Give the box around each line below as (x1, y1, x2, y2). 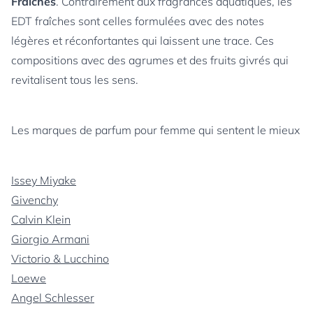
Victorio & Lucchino (11, 252, 109, 265)
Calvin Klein (11, 212, 71, 226)
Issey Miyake (11, 173, 76, 187)
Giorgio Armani (11, 232, 89, 246)
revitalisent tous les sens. (11, 73, 138, 87)
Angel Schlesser (11, 291, 94, 305)
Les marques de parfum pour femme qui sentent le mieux (11, 123, 300, 137)
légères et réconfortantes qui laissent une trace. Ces (11, 34, 274, 48)
